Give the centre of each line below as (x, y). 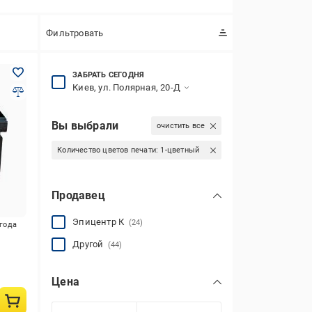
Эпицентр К (101, 222)
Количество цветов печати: (109, 150)
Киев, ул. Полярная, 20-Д (126, 87)
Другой (90, 244)
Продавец (78, 195)
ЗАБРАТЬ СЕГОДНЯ (109, 75)
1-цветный (180, 150)
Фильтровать (75, 33)
